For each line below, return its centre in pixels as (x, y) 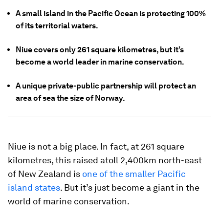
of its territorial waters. (57, 26)
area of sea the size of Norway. (70, 98)
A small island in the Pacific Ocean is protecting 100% (111, 13)
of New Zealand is (45, 174)
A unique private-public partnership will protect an (106, 86)
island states (34, 187)
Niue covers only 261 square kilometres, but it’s (100, 50)
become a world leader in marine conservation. (100, 62)
